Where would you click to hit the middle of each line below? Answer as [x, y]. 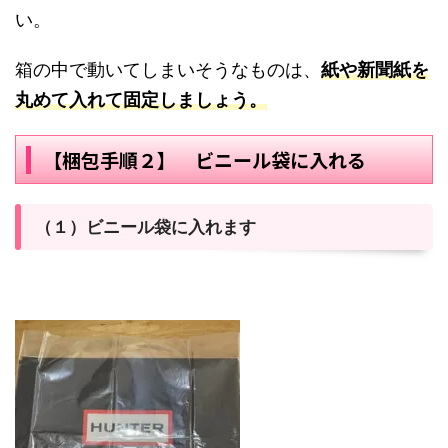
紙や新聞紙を [375, 70]
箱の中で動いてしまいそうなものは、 [168, 70]
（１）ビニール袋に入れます [145, 227]
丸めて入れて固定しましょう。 [141, 100]
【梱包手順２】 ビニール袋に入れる [204, 160]
